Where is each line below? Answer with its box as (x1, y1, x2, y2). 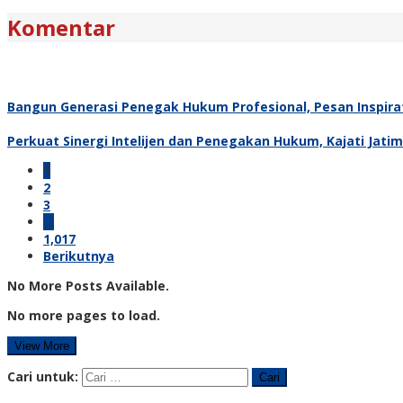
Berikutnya (43, 246, 114, 264)
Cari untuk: (7, 367, 78, 385)
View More (14, 338, 69, 353)
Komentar (7, 12, 115, 42)
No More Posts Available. (7, 276, 169, 294)
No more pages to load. (7, 306, 160, 324)
